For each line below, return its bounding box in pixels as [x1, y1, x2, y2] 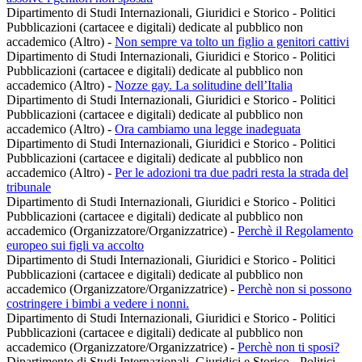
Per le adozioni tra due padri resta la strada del [115, 166, 348, 180]
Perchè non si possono [238, 282, 351, 297]
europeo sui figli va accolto [6, 238, 144, 253]
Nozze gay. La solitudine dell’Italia [115, 78, 293, 93]
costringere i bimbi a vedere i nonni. [6, 297, 189, 311]
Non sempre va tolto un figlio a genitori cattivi [115, 35, 349, 49]
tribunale [6, 180, 51, 195]
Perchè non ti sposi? [238, 340, 339, 355]
